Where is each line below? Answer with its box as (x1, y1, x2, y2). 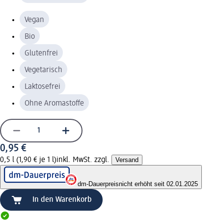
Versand (115, 156, 138, 164)
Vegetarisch (25, 66, 62, 74)
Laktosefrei (25, 82, 60, 91)
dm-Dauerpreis (78, 180, 119, 188)
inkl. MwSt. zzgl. (56, 156, 111, 164)
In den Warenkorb (32, 195, 92, 204)
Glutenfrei (25, 49, 58, 57)
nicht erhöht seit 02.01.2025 (119, 180, 198, 188)
